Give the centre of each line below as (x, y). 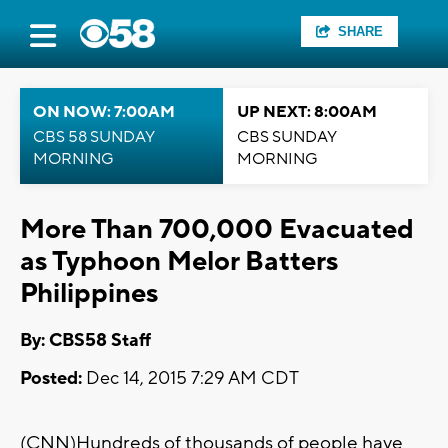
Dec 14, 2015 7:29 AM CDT (190, 379)
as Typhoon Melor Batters (179, 261)
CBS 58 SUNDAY (94, 137)
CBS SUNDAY (287, 137)
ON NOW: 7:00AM (104, 112)
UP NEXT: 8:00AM (307, 112)
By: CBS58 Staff (85, 341)
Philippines (89, 293)
